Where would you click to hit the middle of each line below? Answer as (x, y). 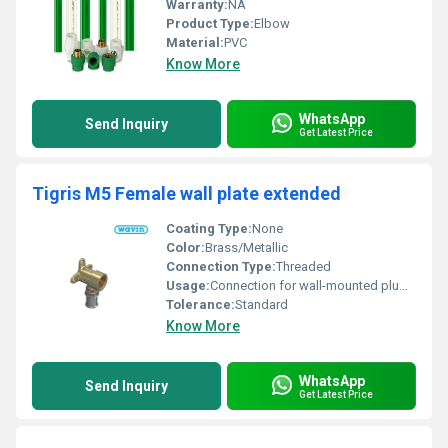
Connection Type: (221, 266)
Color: (185, 247)
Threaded (303, 266)
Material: (195, 42)
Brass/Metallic (246, 247)
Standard (261, 304)
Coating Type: (209, 228)
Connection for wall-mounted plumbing (304, 285)
